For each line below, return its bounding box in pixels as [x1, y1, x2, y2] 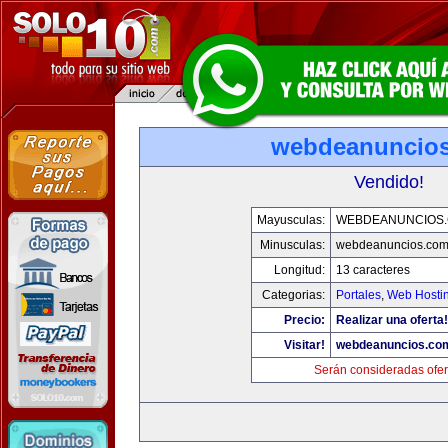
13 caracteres [336, 263, 410, 277]
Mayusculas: [257, 213, 325, 227]
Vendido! [354, 172, 424, 192]
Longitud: [274, 263, 325, 277]
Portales [336, 288, 381, 302]
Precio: [284, 313, 325, 327]
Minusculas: [260, 238, 325, 252]
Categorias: [262, 288, 325, 302]
